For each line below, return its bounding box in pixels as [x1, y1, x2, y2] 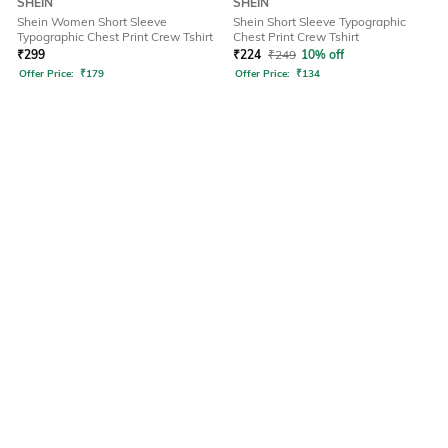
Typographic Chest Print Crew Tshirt [17, 29, 213, 45]
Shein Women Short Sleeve [17, 14, 167, 30]
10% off [301, 47, 344, 63]
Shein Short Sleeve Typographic [233, 14, 406, 30]
